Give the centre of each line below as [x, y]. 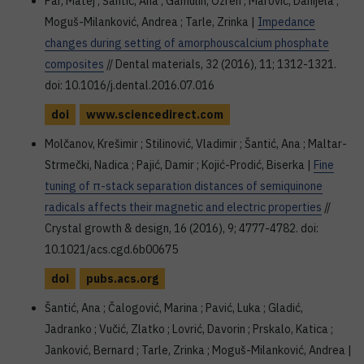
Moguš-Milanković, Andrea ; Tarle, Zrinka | [151, 22]
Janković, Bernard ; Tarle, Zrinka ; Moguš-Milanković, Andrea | [198, 350]
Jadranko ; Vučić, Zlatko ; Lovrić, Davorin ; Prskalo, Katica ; [189, 329]
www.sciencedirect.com [155, 115]
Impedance [286, 22]
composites [74, 64]
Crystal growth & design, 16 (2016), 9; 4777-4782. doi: [182, 228]
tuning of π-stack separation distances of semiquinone [184, 186]
